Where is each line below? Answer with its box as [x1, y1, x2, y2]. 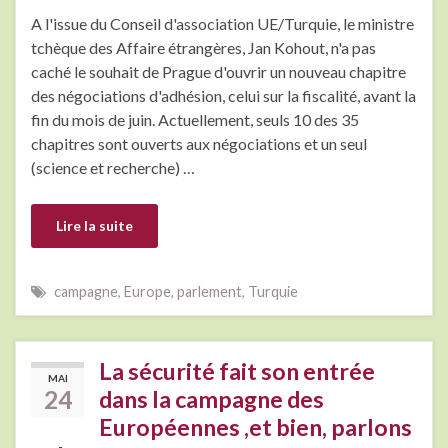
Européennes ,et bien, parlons [99, 412, 412, 441]
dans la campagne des [99, 384, 324, 413]
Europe [124, 282, 171, 300]
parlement [177, 282, 242, 300]
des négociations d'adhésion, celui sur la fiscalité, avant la [31, 85, 416, 105]
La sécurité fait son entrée [99, 356, 375, 385]
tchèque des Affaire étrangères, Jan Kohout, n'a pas [31, 37, 376, 57]
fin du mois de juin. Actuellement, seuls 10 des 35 [31, 109, 359, 129]
